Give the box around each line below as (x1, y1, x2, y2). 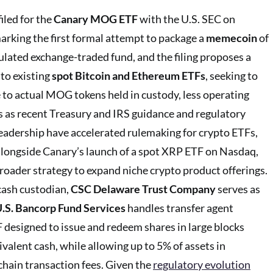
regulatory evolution (153, 258, 250, 271)
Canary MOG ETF (54, 12, 138, 26)
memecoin (206, 31, 257, 44)
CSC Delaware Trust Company (71, 182, 216, 196)
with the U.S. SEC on (138, 12, 235, 26)
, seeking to (205, 69, 258, 82)
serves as (216, 182, 260, 196)
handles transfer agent (126, 201, 233, 214)
